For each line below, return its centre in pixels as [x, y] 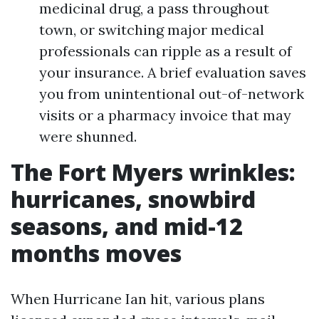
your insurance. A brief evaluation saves [173, 72]
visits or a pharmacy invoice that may [165, 115]
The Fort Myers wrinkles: [153, 172]
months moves [96, 253]
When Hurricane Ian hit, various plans [138, 299]
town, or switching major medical [152, 30]
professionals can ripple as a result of [166, 51]
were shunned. [88, 136]
